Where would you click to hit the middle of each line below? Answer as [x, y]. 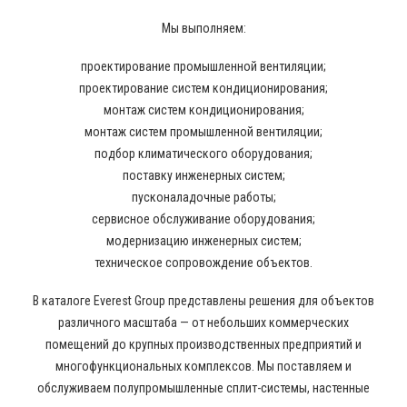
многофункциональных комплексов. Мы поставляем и [203, 366]
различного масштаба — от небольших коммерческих [203, 323]
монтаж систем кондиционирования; [203, 110]
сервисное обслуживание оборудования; [203, 219]
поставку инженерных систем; [203, 175]
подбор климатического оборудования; [203, 154]
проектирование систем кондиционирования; [203, 88]
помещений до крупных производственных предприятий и [203, 344]
